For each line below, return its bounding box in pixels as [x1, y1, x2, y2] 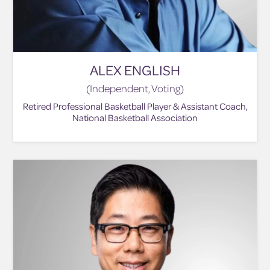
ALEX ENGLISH [90, 60, 180, 80]
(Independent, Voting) [86, 80, 184, 96]
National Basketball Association [72, 110, 198, 124]
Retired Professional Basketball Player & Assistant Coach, [22, 99, 248, 113]
